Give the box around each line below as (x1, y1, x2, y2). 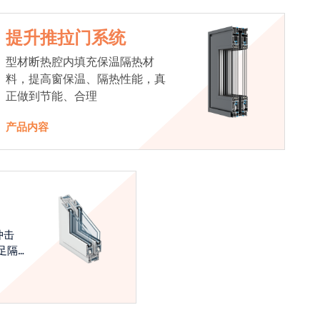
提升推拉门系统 (6, 29, 126, 48)
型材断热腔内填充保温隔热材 (6, 55, 155, 69)
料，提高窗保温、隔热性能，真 (6, 72, 166, 86)
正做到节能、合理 (6, 89, 98, 104)
